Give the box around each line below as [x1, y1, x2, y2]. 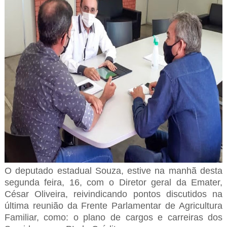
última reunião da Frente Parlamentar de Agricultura [4, 201, 223, 211]
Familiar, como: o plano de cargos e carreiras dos [4, 212, 223, 223]
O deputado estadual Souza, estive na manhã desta [4, 166, 223, 176]
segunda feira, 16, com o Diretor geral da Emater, [4, 177, 223, 188]
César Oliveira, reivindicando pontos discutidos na [4, 189, 223, 200]
